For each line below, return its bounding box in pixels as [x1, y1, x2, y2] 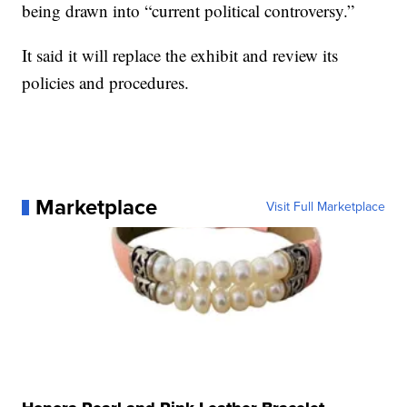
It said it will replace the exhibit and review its [22, 44, 339, 67]
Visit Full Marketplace [265, 197, 385, 217]
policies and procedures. [22, 71, 190, 94]
